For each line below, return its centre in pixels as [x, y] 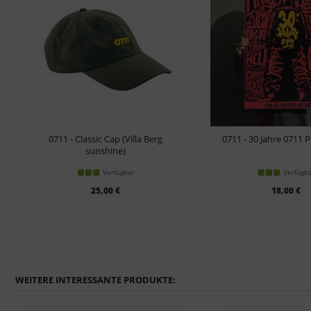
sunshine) [106, 150]
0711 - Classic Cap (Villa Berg [106, 138]
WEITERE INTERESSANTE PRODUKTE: [95, 279]
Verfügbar [119, 172]
